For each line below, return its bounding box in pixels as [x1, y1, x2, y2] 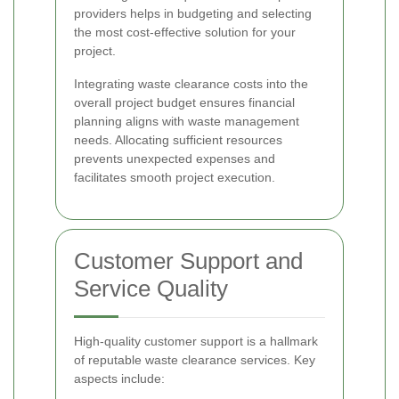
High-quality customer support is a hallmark [74, 333, 318, 348]
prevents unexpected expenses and [74, 151, 275, 166]
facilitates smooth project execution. [74, 169, 275, 184]
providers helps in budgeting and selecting [74, 5, 312, 20]
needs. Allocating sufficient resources [74, 132, 282, 147]
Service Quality [74, 274, 228, 302]
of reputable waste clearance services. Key [74, 352, 315, 367]
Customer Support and [74, 247, 303, 274]
